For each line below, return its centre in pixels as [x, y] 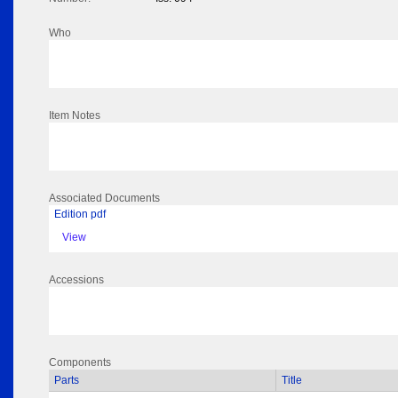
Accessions [76, 280]
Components [80, 363]
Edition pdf [80, 215]
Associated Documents [104, 199]
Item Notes [75, 116]
